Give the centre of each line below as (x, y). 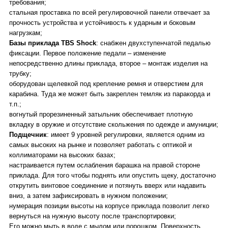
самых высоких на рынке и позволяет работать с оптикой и (101, 145)
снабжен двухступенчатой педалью (155, 43)
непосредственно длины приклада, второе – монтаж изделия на (108, 63)
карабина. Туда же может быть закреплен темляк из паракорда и (110, 94)
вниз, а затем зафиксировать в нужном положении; (89, 196)
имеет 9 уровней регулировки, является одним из (128, 135)
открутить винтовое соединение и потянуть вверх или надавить (108, 186)
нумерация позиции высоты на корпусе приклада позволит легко (109, 206)
